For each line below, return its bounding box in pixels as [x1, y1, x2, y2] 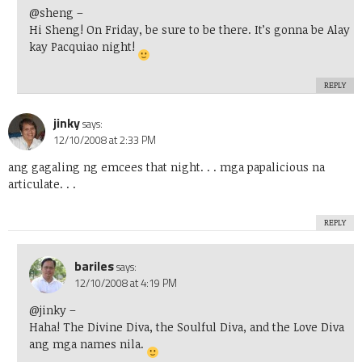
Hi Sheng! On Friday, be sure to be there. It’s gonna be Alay [28, 22, 350, 38]
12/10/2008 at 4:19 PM [74, 275, 177, 292]
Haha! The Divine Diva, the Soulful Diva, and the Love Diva [28, 319, 344, 335]
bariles [74, 256, 114, 276]
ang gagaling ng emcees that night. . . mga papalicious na [8, 159, 325, 175]
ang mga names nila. [28, 336, 147, 352]
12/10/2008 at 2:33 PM [53, 132, 156, 149]
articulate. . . [8, 176, 76, 192]
